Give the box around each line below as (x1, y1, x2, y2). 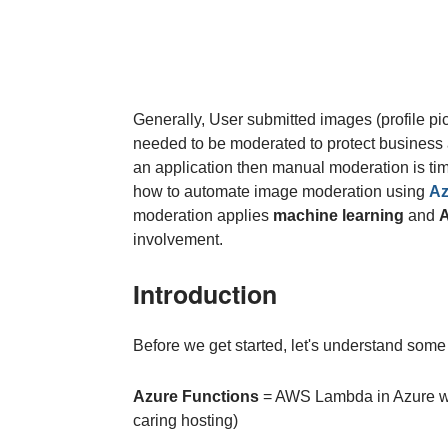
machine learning (272, 207, 404, 225)
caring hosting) (132, 412, 238, 430)
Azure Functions (132, 388, 259, 406)
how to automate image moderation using (132, 183, 429, 201)
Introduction (132, 276, 277, 313)
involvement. (132, 231, 223, 249)
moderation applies (132, 207, 273, 225)
